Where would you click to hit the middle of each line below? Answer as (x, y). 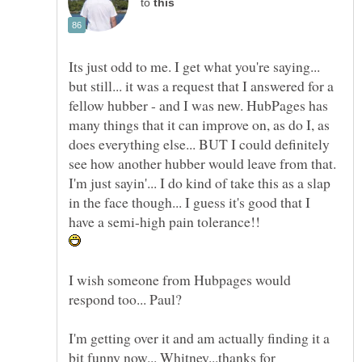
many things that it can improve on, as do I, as (199, 124)
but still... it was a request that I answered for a (201, 85)
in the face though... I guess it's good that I (189, 202)
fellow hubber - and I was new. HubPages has (198, 105)
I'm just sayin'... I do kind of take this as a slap (200, 182)
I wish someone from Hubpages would (180, 279)
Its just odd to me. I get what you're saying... (194, 66)
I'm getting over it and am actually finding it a (199, 337)
